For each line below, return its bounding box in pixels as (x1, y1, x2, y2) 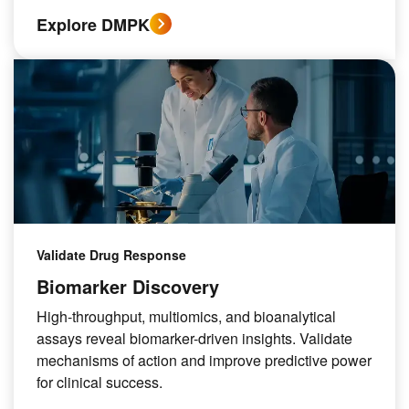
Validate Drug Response (37, 246, 186, 264)
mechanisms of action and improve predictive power (37, 350, 372, 371)
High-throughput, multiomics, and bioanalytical (37, 306, 336, 327)
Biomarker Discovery (37, 273, 219, 299)
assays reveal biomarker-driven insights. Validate (37, 328, 352, 349)
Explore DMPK (37, 13, 150, 37)
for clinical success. (37, 372, 163, 393)
